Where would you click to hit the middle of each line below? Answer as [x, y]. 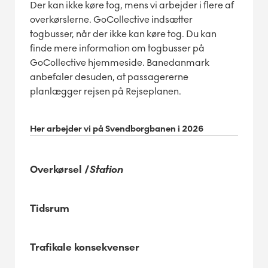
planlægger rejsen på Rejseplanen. [106, 92]
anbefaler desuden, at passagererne [109, 77]
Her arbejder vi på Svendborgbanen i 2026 [117, 129]
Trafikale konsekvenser [85, 248]
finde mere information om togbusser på [117, 48]
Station [106, 170]
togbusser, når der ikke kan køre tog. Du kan [123, 34]
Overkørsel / [60, 170]
